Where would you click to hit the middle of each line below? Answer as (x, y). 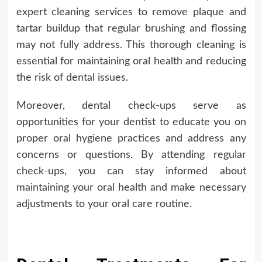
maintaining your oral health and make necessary (131, 188)
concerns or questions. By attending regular (131, 155)
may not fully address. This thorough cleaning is (131, 45)
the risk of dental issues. (72, 78)
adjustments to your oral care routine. (104, 204)
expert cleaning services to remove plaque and (131, 13)
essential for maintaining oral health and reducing (131, 62)
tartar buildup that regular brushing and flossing (131, 29)
